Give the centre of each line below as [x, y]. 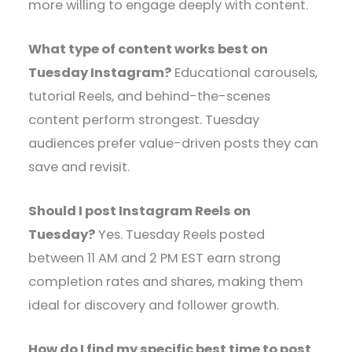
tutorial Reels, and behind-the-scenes [150, 96]
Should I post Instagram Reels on [140, 211]
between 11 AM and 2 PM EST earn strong [155, 258]
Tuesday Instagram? [100, 72]
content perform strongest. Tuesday [144, 119]
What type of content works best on [148, 49]
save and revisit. [79, 167]
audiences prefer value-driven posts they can [174, 143]
